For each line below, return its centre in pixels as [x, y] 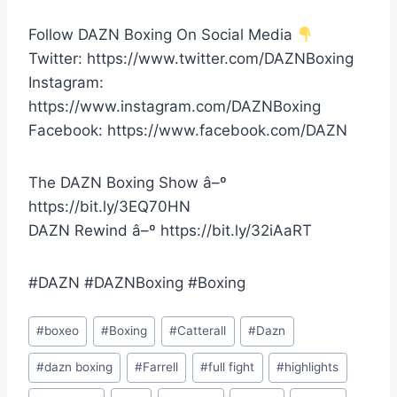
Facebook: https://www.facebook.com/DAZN [188, 131]
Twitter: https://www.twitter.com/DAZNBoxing [191, 59]
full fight [232, 367]
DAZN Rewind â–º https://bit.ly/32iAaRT [170, 231]
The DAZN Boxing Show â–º [128, 183]
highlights [312, 367]
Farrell [161, 367]
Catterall [202, 331]
